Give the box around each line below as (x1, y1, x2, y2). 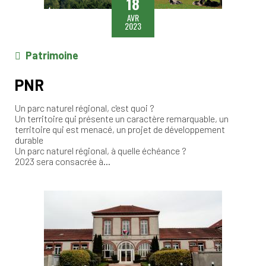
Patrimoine (26, 48, 78, 62)
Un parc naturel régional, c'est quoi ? (15, 102, 154, 113)
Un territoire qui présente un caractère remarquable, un (15, 112, 229, 124)
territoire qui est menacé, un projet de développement (15, 123, 225, 135)
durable (15, 134, 43, 145)
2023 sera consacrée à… (15, 155, 110, 167)
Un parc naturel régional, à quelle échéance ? (15, 144, 186, 156)
